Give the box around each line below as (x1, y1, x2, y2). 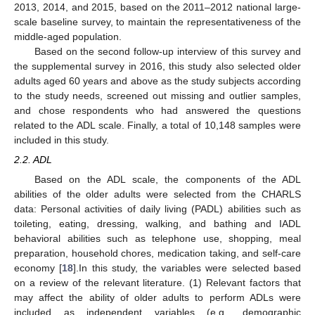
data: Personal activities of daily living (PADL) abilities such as (14, 203, 301, 215)
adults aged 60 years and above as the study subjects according (14, 75, 301, 86)
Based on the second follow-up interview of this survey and (34, 46, 301, 57)
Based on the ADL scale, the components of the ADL (34, 174, 301, 186)
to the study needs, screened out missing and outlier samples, (14, 90, 301, 101)
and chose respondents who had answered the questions (14, 105, 301, 116)
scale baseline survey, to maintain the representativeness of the (14, 16, 301, 27)
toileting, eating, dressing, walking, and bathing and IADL (14, 218, 301, 230)
